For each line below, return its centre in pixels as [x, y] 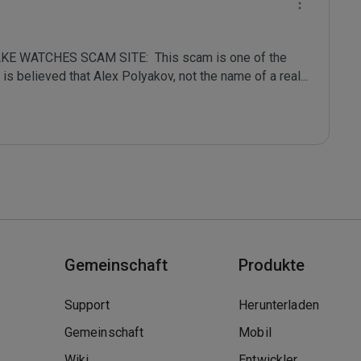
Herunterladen [279, 305]
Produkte [272, 265]
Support [87, 305]
